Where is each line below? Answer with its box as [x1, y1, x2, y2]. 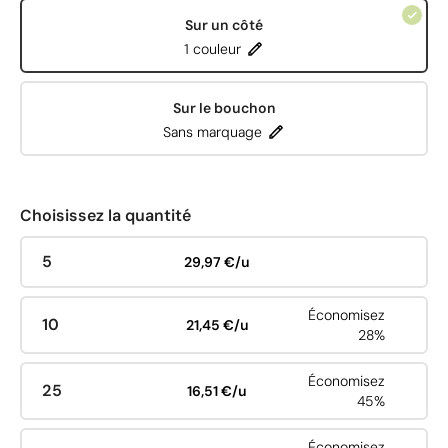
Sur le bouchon [172, 98, 276, 117]
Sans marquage [163, 122, 262, 141]
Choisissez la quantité [20, 205, 191, 226]
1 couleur [184, 39, 241, 58]
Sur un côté [185, 15, 263, 34]
